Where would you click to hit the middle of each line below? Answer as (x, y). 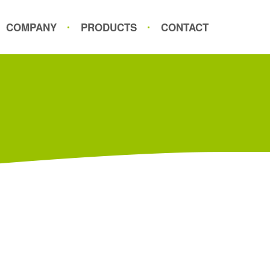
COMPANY (31, 27)
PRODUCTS (109, 27)
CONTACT (185, 27)
